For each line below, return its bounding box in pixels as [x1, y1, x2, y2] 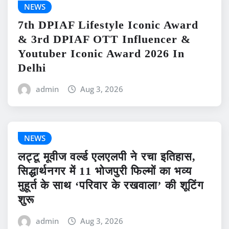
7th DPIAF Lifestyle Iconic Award [18, 18, 198, 32]
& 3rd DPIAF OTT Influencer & [18, 33, 191, 46]
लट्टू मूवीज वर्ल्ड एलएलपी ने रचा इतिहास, [18, 150, 196, 163]
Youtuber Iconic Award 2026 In [18, 47, 185, 60]
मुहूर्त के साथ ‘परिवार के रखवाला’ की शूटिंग [18, 178, 203, 192]
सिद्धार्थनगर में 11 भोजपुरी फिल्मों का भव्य [18, 164, 192, 177]
